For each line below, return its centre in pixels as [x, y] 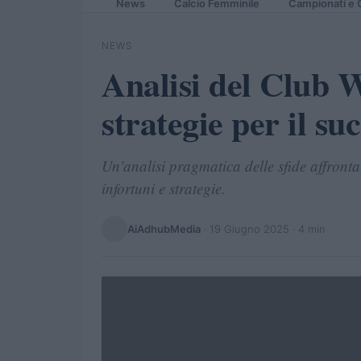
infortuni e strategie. [164, 188]
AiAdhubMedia [164, 228]
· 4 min [307, 228]
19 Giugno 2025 [249, 228]
